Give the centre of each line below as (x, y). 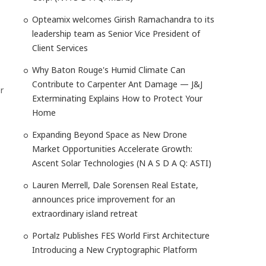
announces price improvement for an (104, 199)
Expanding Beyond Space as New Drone (110, 134)
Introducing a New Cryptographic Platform (115, 250)
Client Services (60, 48)
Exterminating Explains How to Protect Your (117, 98)
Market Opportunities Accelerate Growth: (112, 149)
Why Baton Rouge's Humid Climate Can (109, 70)
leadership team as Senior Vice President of (116, 34)
